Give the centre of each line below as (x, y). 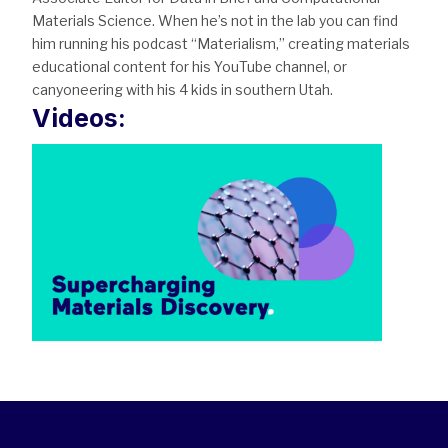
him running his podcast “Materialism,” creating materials (221, 44)
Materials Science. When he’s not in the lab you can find (215, 21)
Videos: (79, 118)
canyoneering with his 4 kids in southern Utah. (182, 90)
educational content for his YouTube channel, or (189, 67)
